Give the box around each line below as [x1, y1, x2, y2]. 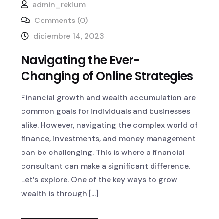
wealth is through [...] [21, 188, 99, 199]
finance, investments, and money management [21, 133, 196, 144]
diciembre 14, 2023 [33, 31, 104, 42]
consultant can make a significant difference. [21, 161, 190, 172]
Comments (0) [32, 15, 88, 26]
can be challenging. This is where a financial [21, 147, 185, 158]
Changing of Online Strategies [21, 68, 193, 85]
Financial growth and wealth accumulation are [21, 92, 196, 103]
